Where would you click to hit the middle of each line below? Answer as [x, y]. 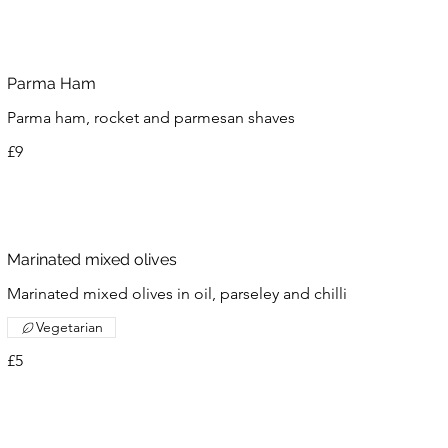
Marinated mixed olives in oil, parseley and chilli [176, 293]
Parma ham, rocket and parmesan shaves [150, 117]
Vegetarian [69, 327]
